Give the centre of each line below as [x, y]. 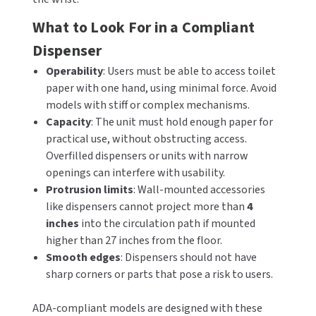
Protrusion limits [89, 190]
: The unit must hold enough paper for [182, 122]
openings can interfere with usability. [135, 173]
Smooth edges [83, 257]
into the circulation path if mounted [167, 224]
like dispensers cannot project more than [146, 207]
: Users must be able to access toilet [189, 71]
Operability [74, 71]
